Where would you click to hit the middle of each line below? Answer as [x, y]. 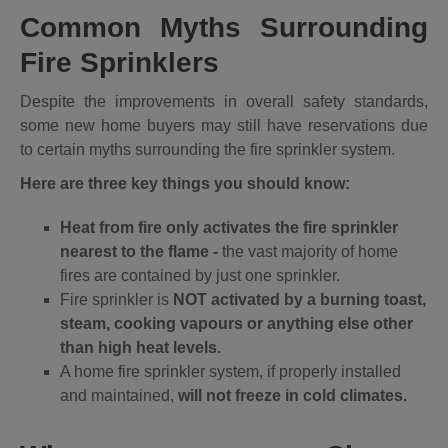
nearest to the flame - [139, 251]
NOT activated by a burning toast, [299, 299]
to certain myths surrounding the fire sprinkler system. [209, 149]
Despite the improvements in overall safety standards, [224, 101]
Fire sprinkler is [116, 299]
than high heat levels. [140, 347]
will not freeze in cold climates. [292, 395]
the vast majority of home [308, 251]
